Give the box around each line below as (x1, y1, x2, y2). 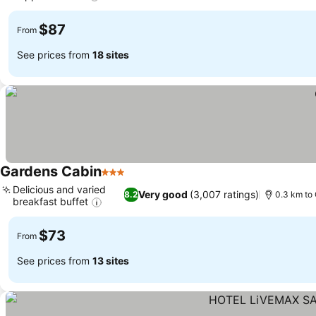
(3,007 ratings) (189, 188, 259, 201)
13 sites (92, 254, 129, 267)
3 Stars (101, 172, 139, 187)
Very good (138, 188, 188, 201)
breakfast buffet (13, 195, 88, 208)
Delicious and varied (13, 183, 106, 196)
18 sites (92, 48, 129, 61)
